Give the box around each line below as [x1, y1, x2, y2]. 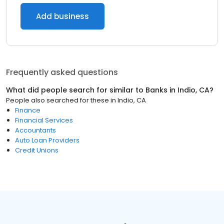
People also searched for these [6, 95, 109, 105]
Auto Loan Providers [15, 135, 79, 145]
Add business [36, 11, 89, 21]
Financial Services [15, 115, 73, 125]
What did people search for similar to [6, 85, 145, 95]
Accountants [15, 125, 56, 135]
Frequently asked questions [6, 66, 118, 78]
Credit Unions [15, 145, 58, 155]
